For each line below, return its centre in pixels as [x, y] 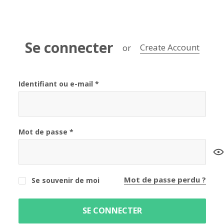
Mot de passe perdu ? [165, 179]
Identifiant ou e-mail [56, 83]
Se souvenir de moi [64, 180]
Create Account [169, 47]
